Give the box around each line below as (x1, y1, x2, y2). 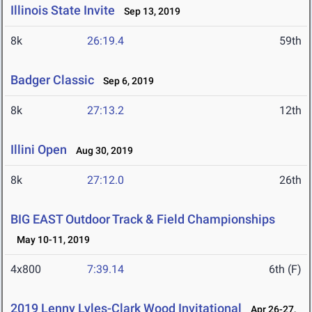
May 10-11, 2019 (10, 234, 90, 246)
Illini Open (10, 142, 67, 157)
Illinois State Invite (10, 3, 115, 18)
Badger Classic (10, 72, 94, 88)
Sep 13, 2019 (118, 6, 180, 17)
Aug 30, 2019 (70, 145, 133, 157)
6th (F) (269, 263, 302, 276)
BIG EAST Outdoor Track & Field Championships (10, 212, 275, 227)
